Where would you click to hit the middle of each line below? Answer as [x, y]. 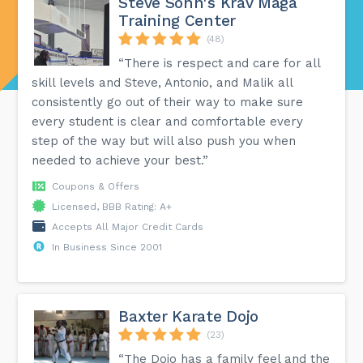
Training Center [177, 20]
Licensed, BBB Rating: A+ [112, 206]
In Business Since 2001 [107, 247]
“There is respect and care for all [220, 63]
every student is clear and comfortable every [168, 121]
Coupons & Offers [96, 186]
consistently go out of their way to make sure [168, 102]
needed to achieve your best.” [120, 160]
